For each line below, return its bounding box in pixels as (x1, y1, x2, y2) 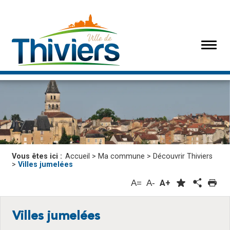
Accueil (65, 152, 90, 161)
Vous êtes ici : (12, 152, 64, 161)
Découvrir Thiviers (153, 152, 213, 161)
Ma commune (98, 152, 145, 161)
